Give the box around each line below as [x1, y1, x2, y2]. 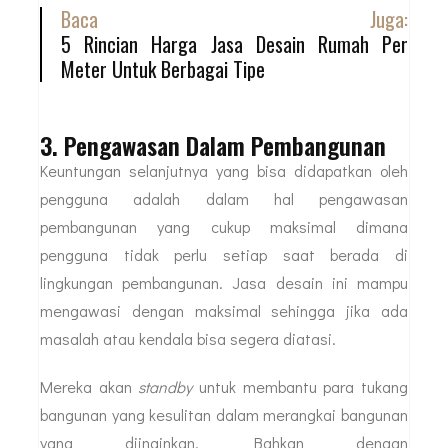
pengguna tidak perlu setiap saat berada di [40, 243, 408, 265]
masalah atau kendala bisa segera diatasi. [40, 327, 336, 349]
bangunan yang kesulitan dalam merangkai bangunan [40, 403, 408, 425]
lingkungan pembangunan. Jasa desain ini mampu [40, 271, 408, 293]
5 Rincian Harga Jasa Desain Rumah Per [61, 28, 408, 59]
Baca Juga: [61, 3, 408, 34]
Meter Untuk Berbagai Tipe [61, 53, 265, 84]
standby [138, 375, 193, 397]
